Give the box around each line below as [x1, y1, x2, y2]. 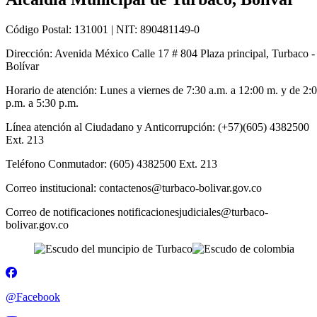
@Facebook [6, 290, 60, 303]
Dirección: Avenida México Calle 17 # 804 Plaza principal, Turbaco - [6, 47, 315, 59]
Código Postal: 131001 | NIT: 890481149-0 [6, 23, 200, 35]
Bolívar [6, 59, 39, 72]
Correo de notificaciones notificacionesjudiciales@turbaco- [6, 205, 268, 218]
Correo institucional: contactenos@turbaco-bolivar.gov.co [6, 181, 262, 194]
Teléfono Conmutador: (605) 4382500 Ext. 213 [6, 157, 217, 170]
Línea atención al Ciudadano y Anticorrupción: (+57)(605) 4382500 [6, 120, 309, 133]
